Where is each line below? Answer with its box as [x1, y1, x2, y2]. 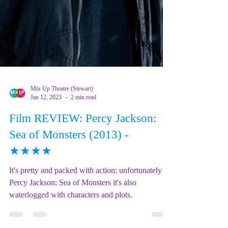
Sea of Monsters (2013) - [9, 177, 129, 190]
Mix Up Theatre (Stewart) [31, 134, 93, 141]
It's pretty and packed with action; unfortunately [9, 215, 162, 223]
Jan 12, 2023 [31, 142, 62, 150]
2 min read [71, 142, 96, 150]
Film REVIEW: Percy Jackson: [9, 161, 156, 174]
